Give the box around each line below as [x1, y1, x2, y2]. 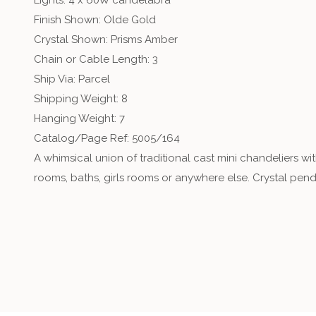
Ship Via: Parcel [34, 73, 110, 85]
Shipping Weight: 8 [34, 92, 128, 105]
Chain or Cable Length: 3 [34, 53, 158, 66]
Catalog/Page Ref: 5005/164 [34, 132, 180, 145]
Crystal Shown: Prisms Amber [34, 33, 178, 46]
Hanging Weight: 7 [34, 112, 125, 125]
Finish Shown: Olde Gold [34, 13, 156, 26]
